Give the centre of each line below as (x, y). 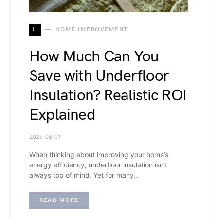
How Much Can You (94, 57)
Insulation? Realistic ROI (108, 96)
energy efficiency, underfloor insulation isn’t (98, 165)
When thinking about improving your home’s (99, 155)
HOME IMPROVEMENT (91, 30)
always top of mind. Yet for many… (84, 175)
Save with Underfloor (99, 76)
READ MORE (59, 200)
